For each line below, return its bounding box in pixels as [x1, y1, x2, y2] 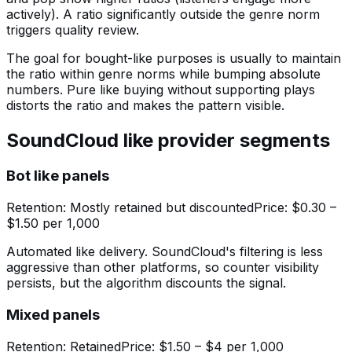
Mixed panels [6, 305, 100, 324]
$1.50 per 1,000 [6, 215, 100, 232]
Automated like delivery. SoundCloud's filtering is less [6, 244, 323, 260]
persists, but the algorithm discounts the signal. [6, 275, 286, 291]
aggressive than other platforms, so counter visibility [6, 259, 319, 276]
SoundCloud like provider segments [6, 128, 330, 152]
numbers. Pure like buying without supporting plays [6, 81, 315, 97]
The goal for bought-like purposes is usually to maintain [6, 49, 341, 66]
